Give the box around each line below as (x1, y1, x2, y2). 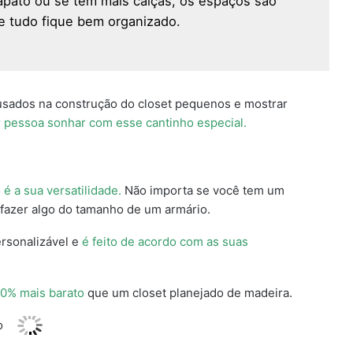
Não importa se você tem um (121, 183, 284, 199)
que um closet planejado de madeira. (84, 285, 292, 301)
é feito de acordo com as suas (82, 234, 248, 250)
